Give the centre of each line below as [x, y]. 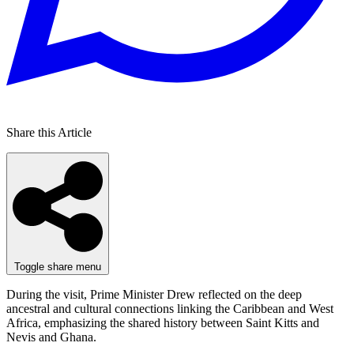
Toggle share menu [58, 266]
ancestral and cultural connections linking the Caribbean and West [170, 308]
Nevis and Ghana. [51, 337]
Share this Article [49, 133]
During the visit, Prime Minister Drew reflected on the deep [154, 294]
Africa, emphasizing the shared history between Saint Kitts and [163, 322]
